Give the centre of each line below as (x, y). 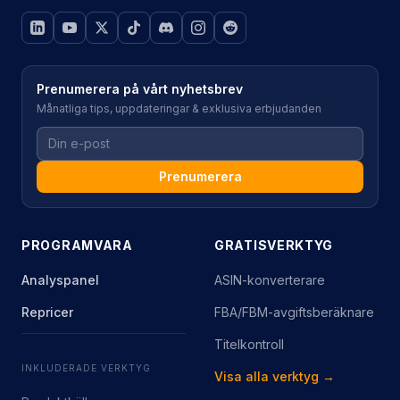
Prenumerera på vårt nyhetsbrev (140, 75)
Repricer (47, 298)
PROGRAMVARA (77, 231)
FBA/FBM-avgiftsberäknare (294, 298)
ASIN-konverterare (270, 266)
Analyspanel (60, 266)
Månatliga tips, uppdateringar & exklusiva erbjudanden (179, 95)
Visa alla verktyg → (275, 362)
